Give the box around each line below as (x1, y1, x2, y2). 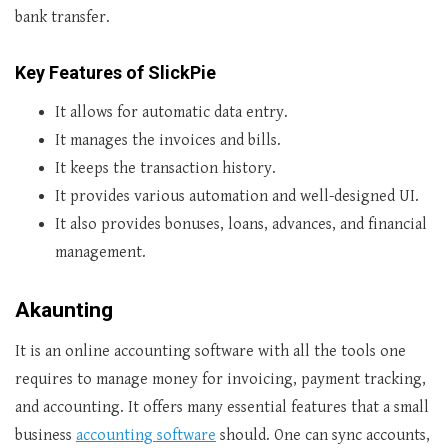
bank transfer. (15, 8, 110, 27)
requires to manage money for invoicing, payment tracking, (15, 370, 426, 389)
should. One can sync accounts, (216, 426, 430, 445)
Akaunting (15, 298, 113, 322)
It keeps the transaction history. (55, 159, 276, 178)
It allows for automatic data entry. (55, 103, 288, 122)
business (15, 426, 76, 445)
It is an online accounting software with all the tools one (15, 342, 406, 361)
